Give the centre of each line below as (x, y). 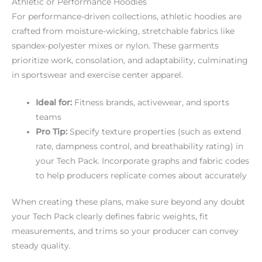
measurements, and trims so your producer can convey (125, 231)
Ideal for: (54, 102)
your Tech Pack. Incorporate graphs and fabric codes (143, 161)
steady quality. (41, 246)
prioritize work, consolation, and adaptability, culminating (130, 60)
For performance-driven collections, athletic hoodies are (127, 16)
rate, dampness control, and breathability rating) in (140, 146)
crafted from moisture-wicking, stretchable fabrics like (123, 31)
